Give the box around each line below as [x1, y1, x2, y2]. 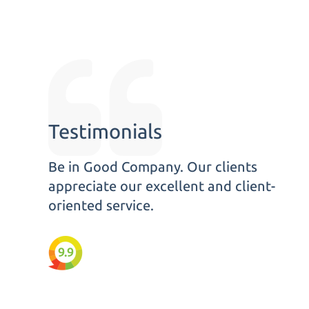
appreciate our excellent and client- [48, 178, 275, 195]
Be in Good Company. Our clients [48, 159, 257, 175]
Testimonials [48, 120, 162, 144]
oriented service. [48, 197, 154, 214]
